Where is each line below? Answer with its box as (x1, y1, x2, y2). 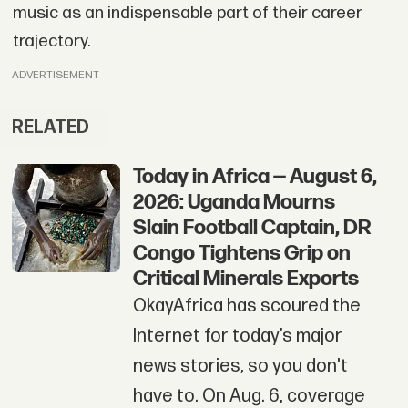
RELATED (12, 117, 90, 139)
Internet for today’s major (132, 325, 342, 348)
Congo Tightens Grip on (132, 240, 351, 267)
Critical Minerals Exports (132, 266, 359, 292)
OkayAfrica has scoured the (132, 295, 361, 318)
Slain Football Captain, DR (132, 215, 371, 241)
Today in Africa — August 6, (132, 164, 377, 190)
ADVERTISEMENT (12, 67, 100, 82)
